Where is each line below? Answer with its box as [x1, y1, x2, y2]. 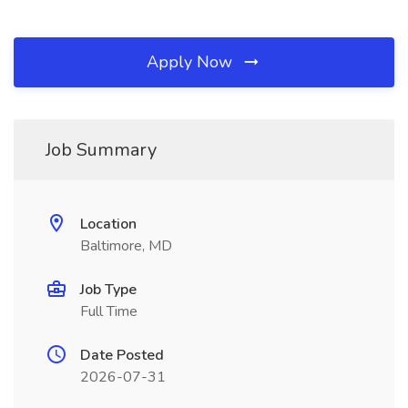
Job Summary [46, 138, 157, 162]
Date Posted [80, 345, 164, 365]
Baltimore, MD [80, 236, 172, 256]
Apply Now [147, 51, 237, 73]
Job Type [80, 280, 137, 300]
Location [80, 214, 137, 234]
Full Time [80, 301, 138, 321]
